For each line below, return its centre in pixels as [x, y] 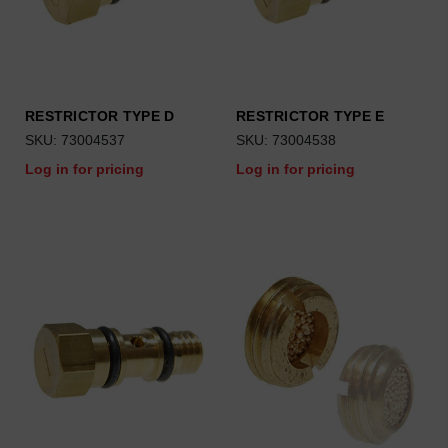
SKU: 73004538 [286, 140]
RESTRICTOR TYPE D [100, 116]
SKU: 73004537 [75, 140]
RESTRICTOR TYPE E [310, 116]
